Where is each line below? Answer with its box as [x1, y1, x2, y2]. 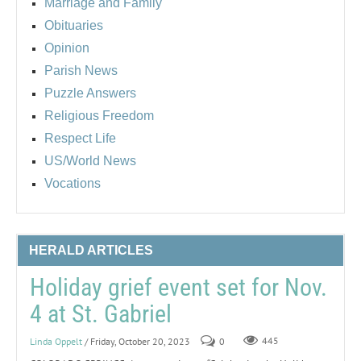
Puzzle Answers [44, 85, 136, 100]
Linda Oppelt [30, 334, 82, 347]
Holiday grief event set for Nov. [30, 272, 327, 301]
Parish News [44, 63, 118, 77]
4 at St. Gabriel [30, 299, 172, 328]
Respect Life [44, 131, 116, 145]
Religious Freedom [44, 108, 154, 122]
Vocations [44, 176, 101, 190]
